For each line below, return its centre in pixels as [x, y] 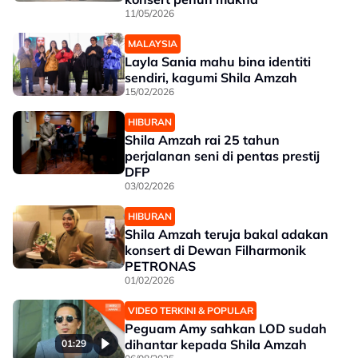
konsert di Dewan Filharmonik [215, 250]
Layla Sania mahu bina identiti [218, 62]
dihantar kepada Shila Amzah [216, 344]
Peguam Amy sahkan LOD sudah [226, 328]
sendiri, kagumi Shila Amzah [211, 78]
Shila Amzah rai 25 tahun [202, 140]
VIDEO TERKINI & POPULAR [191, 310]
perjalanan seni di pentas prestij [222, 156]
